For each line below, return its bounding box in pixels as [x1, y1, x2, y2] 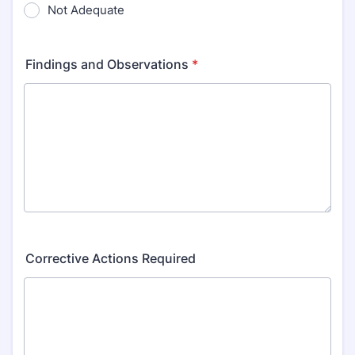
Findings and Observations [25, 56, 189, 72]
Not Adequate [48, 2, 124, 17]
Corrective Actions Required [25, 250, 196, 266]
